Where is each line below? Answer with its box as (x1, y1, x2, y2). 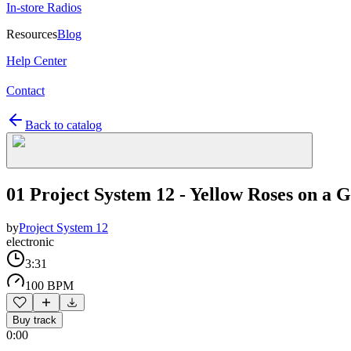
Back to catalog (25, 118, 102, 132)
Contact (6, 84, 45, 97)
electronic (6, 234, 54, 248)
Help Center (6, 54, 67, 67)
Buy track (13, 313, 56, 326)
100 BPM (25, 278, 74, 292)
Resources (6, 27, 57, 41)
